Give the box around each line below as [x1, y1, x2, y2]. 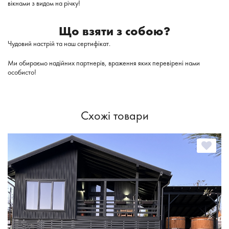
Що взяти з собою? [59, 22, 170, 39]
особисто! [8, 67, 36, 77]
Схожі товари [80, 107, 149, 123]
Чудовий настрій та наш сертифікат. [8, 38, 110, 48]
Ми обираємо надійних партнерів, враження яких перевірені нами [8, 58, 200, 67]
